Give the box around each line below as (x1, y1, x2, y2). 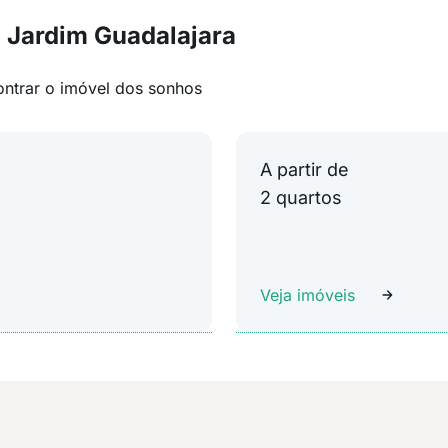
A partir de (260, 158, 349, 180)
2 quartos (260, 186, 342, 208)
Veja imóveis (260, 284, 355, 305)
